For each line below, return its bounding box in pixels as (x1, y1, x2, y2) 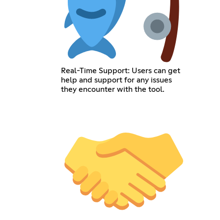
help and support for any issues (60, 76, 172, 84)
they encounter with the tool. (60, 85, 165, 94)
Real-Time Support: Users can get (60, 67, 180, 75)
